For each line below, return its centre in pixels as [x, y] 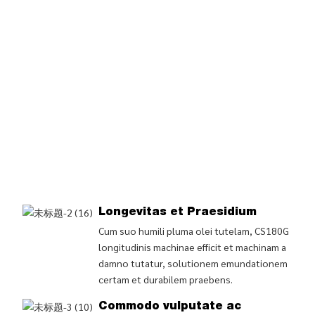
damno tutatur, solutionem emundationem [193, 263]
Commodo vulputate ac [169, 307]
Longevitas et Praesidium [177, 213]
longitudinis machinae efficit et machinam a [192, 246]
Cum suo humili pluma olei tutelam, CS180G [193, 230]
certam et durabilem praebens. [165, 279]
